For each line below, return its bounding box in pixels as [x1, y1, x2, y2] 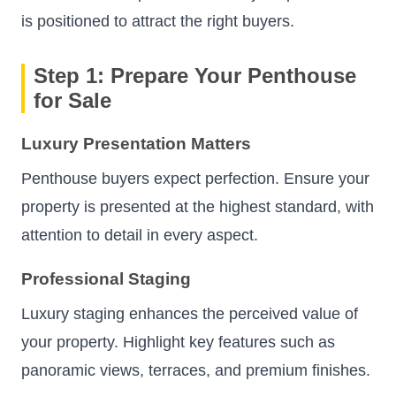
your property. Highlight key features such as [21, 333, 335, 352]
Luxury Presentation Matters [21, 133, 251, 153]
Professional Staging [21, 270, 191, 289]
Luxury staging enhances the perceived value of [21, 305, 358, 324]
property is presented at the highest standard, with [21, 197, 374, 216]
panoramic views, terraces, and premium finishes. [21, 362, 370, 380]
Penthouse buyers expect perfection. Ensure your [21, 169, 369, 187]
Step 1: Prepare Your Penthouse [34, 64, 356, 88]
